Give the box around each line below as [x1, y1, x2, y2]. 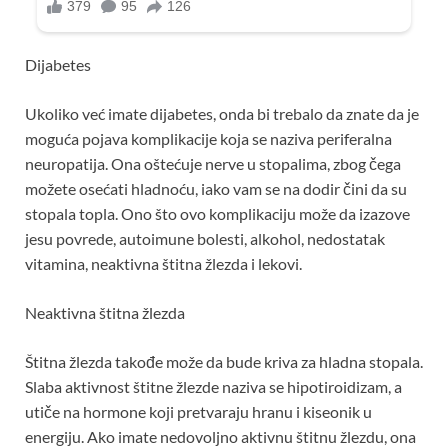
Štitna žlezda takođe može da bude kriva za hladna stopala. [25, 351, 423, 371]
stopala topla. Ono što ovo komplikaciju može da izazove [25, 203, 410, 223]
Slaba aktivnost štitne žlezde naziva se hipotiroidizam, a [25, 376, 402, 396]
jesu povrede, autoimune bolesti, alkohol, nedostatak [25, 228, 385, 248]
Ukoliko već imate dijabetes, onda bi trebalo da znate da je [25, 103, 419, 123]
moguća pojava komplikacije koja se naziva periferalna [25, 128, 392, 148]
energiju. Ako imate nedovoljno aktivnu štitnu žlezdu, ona [25, 426, 416, 446]
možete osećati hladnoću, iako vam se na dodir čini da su [25, 178, 407, 198]
